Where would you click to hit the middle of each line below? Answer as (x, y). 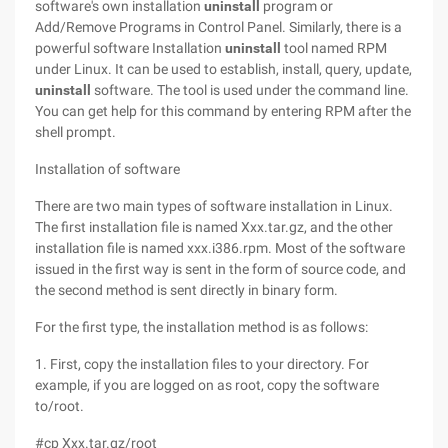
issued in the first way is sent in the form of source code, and (220, 269)
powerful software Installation (130, 48)
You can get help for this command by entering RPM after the (223, 111)
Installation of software (107, 169)
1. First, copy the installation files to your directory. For (202, 364)
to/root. (59, 406)
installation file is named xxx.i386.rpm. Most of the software (220, 248)
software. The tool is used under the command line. (250, 90)
